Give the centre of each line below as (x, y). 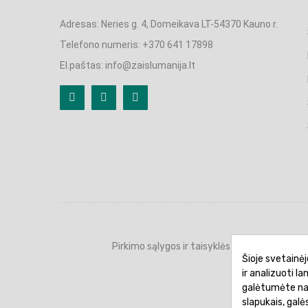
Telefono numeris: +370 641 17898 (136, 45)
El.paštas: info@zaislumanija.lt (128, 65)
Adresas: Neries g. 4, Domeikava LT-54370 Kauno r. (169, 24)
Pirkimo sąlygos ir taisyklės (171, 246)
